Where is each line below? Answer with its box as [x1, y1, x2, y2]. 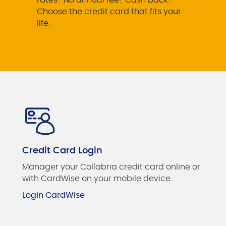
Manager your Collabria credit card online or [22, 162, 200, 171]
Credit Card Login [22, 146, 102, 155]
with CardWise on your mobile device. [22, 174, 172, 183]
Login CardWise [22, 191, 85, 199]
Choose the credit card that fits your [37, 7, 182, 16]
